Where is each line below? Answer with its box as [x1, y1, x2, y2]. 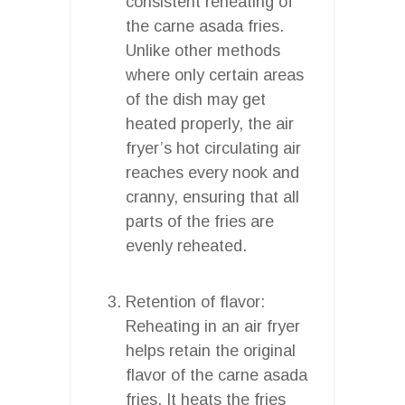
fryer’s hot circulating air [126, 138, 301, 157]
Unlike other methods [126, 41, 280, 60]
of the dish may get [126, 89, 266, 108]
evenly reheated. [126, 236, 247, 255]
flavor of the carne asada [126, 365, 307, 384]
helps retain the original [126, 341, 296, 360]
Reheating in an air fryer [126, 316, 300, 335]
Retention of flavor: [126, 292, 265, 311]
